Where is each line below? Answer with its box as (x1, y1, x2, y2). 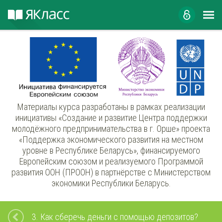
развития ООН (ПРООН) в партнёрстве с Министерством (11, 167, 211, 177)
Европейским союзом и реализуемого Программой (19, 156, 203, 166)
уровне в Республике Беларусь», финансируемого (22, 145, 200, 156)
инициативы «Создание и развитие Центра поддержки (15, 112, 207, 123)
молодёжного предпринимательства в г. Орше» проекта (12, 123, 210, 134)
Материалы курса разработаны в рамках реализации (17, 102, 205, 112)
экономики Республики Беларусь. (51, 178, 171, 188)
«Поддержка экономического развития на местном (19, 134, 203, 145)
